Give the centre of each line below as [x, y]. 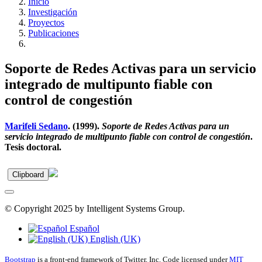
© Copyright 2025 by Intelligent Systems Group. [95, 208]
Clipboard [28, 174]
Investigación [53, 12]
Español [83, 228]
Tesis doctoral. [33, 147]
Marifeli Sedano [36, 126]
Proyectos [46, 23]
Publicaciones [54, 33]
